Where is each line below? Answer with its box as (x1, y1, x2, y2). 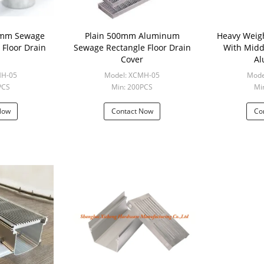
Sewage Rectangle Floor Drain (73, 42, 191, 53)
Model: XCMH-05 (104, 70, 160, 80)
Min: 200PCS (111, 82, 153, 92)
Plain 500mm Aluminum (84, 30, 180, 41)
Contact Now (111, 106, 153, 116)
